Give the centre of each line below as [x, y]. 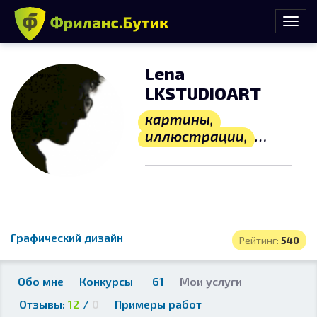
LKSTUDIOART [203, 93]
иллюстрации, [196, 136]
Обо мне [41, 281]
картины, [179, 119]
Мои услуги [211, 281]
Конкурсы [108, 281]
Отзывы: [44, 304]
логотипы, [184, 153]
